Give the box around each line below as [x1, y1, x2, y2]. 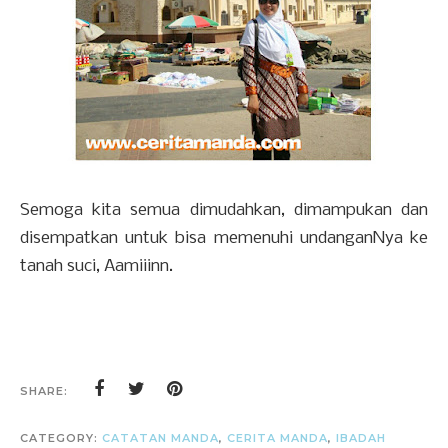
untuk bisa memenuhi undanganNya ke [125, 228, 429, 248]
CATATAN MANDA [102, 430, 219, 445]
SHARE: [20, 383, 68, 398]
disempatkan [20, 228, 126, 248]
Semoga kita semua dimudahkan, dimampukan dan [20, 200, 428, 220]
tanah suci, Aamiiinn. [20, 256, 173, 276]
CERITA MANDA [227, 430, 328, 445]
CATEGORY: [20, 430, 102, 445]
